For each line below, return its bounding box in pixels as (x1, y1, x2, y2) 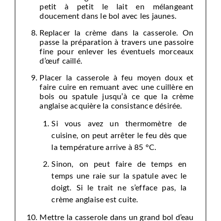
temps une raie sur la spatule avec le (51, 172, 187, 181)
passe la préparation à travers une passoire (39, 38, 194, 47)
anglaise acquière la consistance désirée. (39, 102, 183, 110)
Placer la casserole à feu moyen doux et (39, 74, 194, 82)
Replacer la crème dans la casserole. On (39, 29, 194, 37)
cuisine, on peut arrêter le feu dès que (51, 132, 187, 140)
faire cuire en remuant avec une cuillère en (39, 83, 194, 92)
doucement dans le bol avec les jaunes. (39, 12, 177, 21)
